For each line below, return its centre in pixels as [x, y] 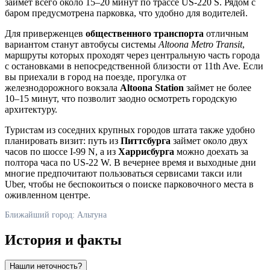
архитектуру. [31, 109]
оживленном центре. [48, 195]
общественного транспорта [145, 33]
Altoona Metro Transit [200, 44]
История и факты [63, 240]
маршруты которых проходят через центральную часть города [132, 55]
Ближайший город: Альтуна [56, 215]
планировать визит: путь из [63, 140]
